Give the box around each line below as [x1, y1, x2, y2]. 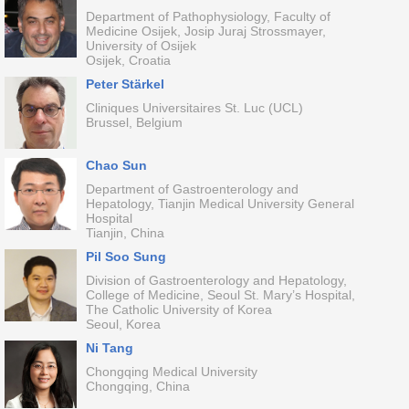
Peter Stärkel [85, 77, 164, 91]
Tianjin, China [85, 225, 164, 240]
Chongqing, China [85, 379, 190, 393]
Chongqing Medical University [85, 364, 257, 379]
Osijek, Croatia [85, 53, 171, 68]
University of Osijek [85, 38, 196, 53]
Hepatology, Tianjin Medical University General [85, 196, 354, 211]
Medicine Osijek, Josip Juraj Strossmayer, [85, 24, 326, 38]
